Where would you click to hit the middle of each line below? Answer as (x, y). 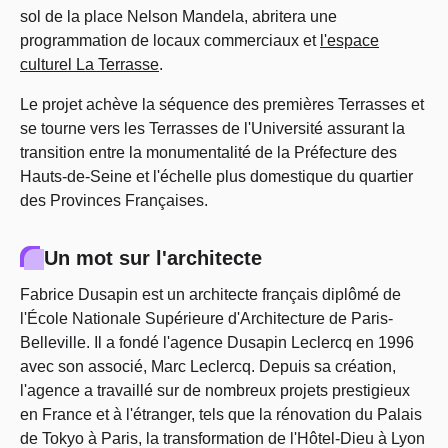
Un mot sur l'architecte (153, 258)
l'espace (349, 40)
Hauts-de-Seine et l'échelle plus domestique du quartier (216, 176)
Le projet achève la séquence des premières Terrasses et (222, 104)
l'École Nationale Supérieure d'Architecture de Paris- (206, 318)
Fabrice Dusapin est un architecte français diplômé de (210, 294)
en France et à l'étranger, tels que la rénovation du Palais (221, 414)
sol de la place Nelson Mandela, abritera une (178, 16)
